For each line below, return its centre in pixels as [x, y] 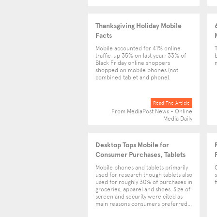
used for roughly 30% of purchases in [144, 182]
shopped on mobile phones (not [137, 70]
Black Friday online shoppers [133, 63]
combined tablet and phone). [133, 77]
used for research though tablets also [144, 175]
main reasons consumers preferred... [144, 204]
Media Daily [178, 119]
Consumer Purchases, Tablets [140, 155]
